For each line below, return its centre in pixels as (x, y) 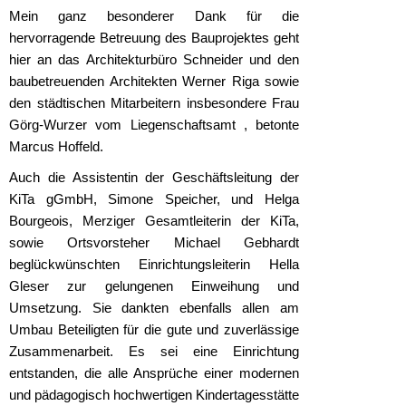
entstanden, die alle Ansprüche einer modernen (154, 373)
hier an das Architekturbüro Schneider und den (154, 59)
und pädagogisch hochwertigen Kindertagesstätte (154, 395)
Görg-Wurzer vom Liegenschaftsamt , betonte (154, 125)
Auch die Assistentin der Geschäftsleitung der (154, 177)
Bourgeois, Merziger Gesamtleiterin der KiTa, (154, 221)
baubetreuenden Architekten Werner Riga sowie (154, 81)
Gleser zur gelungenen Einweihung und (154, 286)
